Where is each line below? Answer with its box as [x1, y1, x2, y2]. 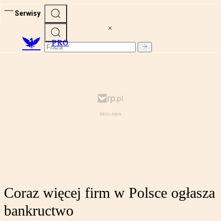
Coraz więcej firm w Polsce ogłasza [4, 184, 215, 201]
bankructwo [4, 202, 74, 219]
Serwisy [15, 9, 40, 17]
